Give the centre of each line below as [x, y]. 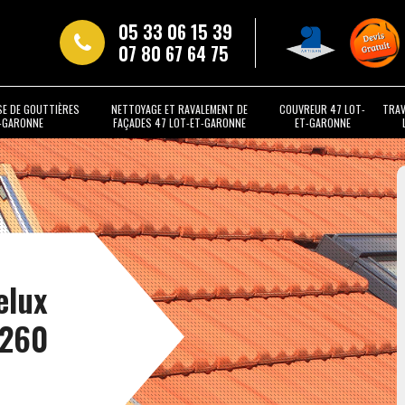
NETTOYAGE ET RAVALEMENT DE [179, 108]
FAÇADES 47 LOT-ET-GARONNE [179, 122]
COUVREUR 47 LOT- [322, 108]
